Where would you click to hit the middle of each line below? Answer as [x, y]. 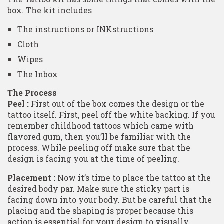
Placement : [31, 177]
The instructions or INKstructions [85, 29]
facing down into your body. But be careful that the [110, 199]
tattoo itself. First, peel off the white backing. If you [111, 114]
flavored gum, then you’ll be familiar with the [99, 136]
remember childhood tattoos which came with [101, 125]
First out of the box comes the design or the [117, 103]
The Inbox [38, 74]
